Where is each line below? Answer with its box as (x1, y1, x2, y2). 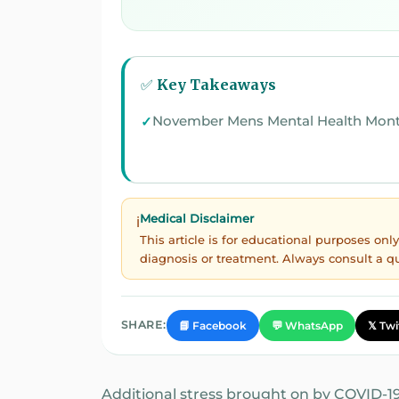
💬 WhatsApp (271, 319, 343, 333)
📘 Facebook (178, 319, 247, 333)
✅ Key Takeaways (141, 76, 276, 94)
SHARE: (121, 319, 167, 332)
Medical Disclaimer (140, 211, 254, 226)
